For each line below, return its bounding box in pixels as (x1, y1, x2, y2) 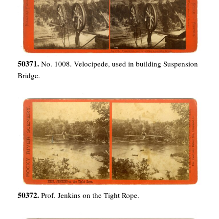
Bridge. (18, 70, 40, 81)
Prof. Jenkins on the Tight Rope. (41, 190, 139, 200)
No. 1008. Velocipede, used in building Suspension (41, 59, 198, 69)
